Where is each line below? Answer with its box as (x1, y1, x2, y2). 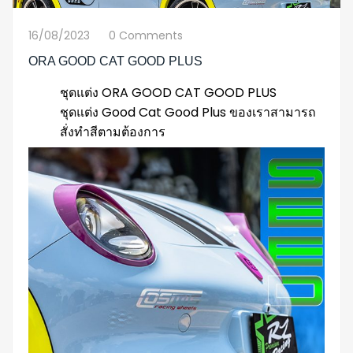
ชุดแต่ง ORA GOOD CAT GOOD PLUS (60, 83, 277, 102)
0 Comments (109, 27, 183, 43)
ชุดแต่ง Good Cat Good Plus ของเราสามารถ (60, 102, 316, 121)
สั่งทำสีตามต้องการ (60, 122, 165, 141)
